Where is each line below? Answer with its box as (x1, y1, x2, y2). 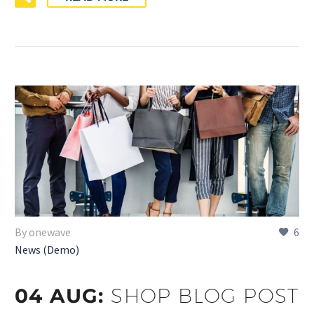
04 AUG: (15, 284, 111, 308)
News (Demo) (15, 243, 79, 257)
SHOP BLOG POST (111, 284, 299, 308)
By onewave (15, 225, 71, 240)
